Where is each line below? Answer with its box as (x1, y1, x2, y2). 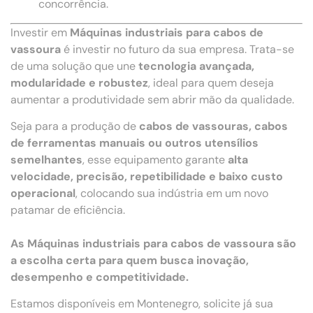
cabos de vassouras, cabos (139, 119, 288, 134)
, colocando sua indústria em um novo (75, 186, 268, 201)
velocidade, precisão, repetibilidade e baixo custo (10, 169, 283, 184)
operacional (10, 186, 75, 201)
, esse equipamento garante (82, 152, 228, 168)
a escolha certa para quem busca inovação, (10, 253, 249, 268)
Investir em (10, 24, 70, 40)
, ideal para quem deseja (148, 75, 274, 90)
